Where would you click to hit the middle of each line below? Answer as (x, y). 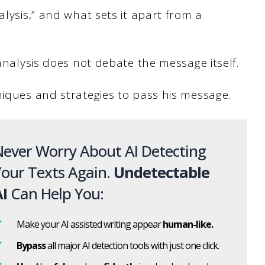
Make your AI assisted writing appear (90, 224)
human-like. (188, 224)
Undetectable (161, 172)
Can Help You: (55, 193)
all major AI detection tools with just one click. (132, 245)
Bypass (31, 245)
